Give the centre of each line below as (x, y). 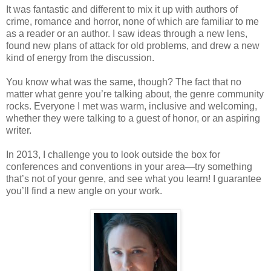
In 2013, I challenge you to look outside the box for (113, 155)
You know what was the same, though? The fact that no (124, 82)
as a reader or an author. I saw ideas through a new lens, (127, 34)
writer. (19, 131)
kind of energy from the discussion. (80, 58)
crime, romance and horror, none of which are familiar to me (132, 22)
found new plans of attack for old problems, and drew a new (133, 46)
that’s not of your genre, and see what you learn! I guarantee (134, 179)
